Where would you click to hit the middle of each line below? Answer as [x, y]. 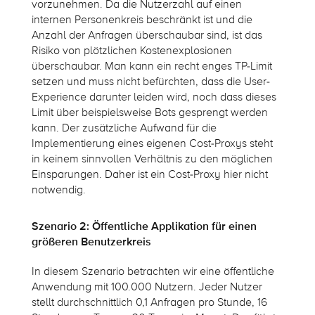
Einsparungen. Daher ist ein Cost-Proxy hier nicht [149, 175]
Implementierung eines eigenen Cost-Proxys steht [152, 144]
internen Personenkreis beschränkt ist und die [142, 20]
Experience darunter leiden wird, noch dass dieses [154, 97]
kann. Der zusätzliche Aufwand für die [124, 128]
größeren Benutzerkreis [91, 242]
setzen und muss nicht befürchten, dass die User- [150, 82]
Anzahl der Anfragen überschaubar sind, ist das [147, 36]
